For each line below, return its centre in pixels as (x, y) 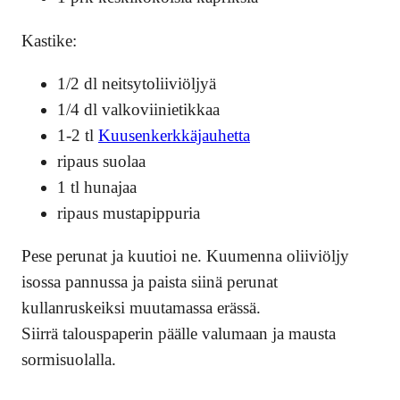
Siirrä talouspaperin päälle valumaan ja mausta (179, 334)
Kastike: (49, 40)
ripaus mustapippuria (129, 212)
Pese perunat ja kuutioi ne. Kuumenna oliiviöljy (185, 256)
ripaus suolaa (101, 161)
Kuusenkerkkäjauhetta (174, 135)
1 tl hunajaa (97, 187)
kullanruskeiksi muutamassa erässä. (141, 308)
